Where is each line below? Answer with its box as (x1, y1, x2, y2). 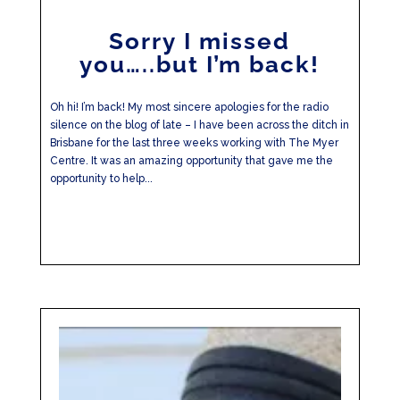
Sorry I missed (109, 28, 291, 54)
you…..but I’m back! (79, 51, 321, 78)
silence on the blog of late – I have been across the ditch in (49, 119, 349, 131)
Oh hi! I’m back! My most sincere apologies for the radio (49, 101, 329, 113)
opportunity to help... (49, 172, 153, 185)
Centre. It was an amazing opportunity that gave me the (49, 154, 333, 167)
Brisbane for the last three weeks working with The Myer (49, 137, 338, 149)
